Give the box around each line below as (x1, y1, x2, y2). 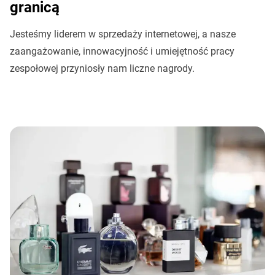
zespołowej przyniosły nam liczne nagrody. (10, 62, 195, 74)
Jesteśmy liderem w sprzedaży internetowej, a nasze (10, 28, 236, 40)
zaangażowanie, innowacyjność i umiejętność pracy (10, 45, 234, 57)
